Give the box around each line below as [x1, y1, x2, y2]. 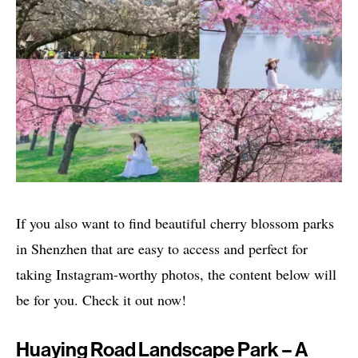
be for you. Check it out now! [16, 289, 186, 309]
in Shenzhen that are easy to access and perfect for [16, 238, 308, 258]
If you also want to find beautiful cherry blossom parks [16, 213, 334, 233]
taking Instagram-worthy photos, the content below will [16, 264, 336, 284]
